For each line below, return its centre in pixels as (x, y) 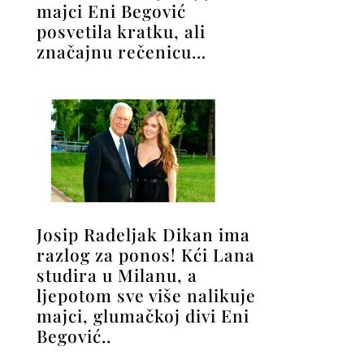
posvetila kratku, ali (121, 31)
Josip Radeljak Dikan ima (143, 234)
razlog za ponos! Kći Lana (145, 255)
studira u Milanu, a (117, 275)
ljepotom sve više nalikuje (146, 295)
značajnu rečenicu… (121, 52)
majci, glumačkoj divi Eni (143, 316)
